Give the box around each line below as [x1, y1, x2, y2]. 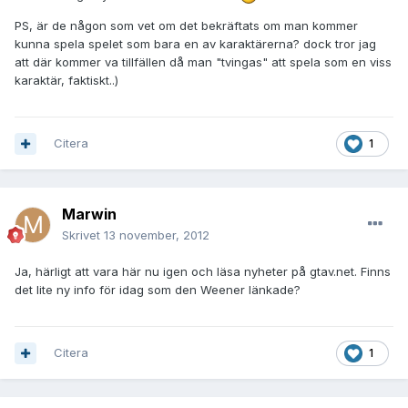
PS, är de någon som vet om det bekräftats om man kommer [15, 18, 358, 34]
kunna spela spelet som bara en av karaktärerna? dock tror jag [15, 36, 376, 52]
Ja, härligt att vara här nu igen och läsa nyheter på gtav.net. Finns [15, 264, 391, 280]
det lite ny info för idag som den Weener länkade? [15, 282, 301, 298]
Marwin [62, 205, 117, 224]
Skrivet [62, 228, 104, 243]
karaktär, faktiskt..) [15, 73, 118, 88]
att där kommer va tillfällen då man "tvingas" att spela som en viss [15, 55, 392, 70]
